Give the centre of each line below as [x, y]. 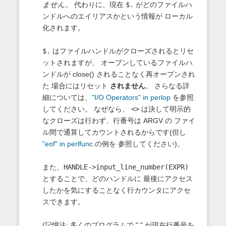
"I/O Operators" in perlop [131, 98]
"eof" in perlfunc [67, 144]
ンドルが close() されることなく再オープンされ [119, 74]
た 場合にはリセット [76, 86]
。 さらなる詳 [167, 86]
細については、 [67, 98]
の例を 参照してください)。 [138, 144]
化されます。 [63, 28]
